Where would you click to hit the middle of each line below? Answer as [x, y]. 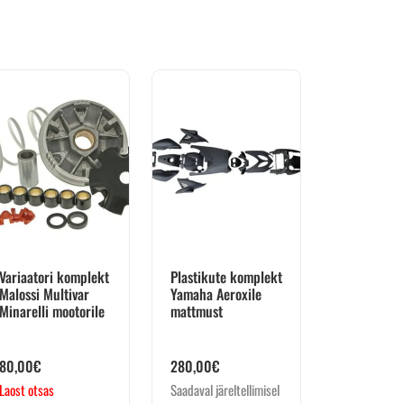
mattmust [197, 312]
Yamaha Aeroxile [216, 294]
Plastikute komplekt [226, 277]
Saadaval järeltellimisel [225, 390]
